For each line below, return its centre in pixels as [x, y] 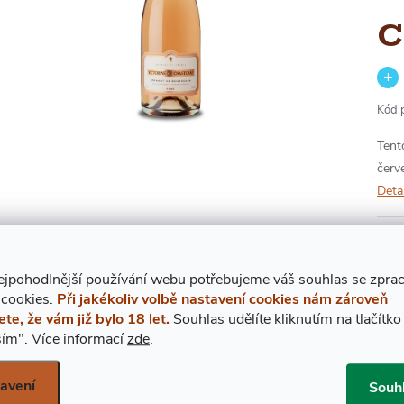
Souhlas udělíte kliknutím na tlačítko [287, 319]
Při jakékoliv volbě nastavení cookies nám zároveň [222, 299]
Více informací [78, 339]
